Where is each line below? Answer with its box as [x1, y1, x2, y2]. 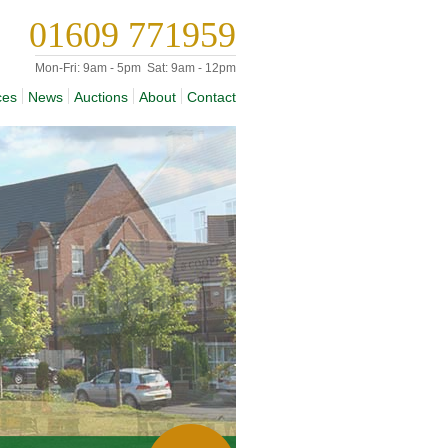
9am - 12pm [168, 61, 236, 75]
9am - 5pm [80, 61, 147, 75]
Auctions [74, 89, 128, 105]
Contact [187, 89, 236, 105]
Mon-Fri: [35, 61, 80, 75]
